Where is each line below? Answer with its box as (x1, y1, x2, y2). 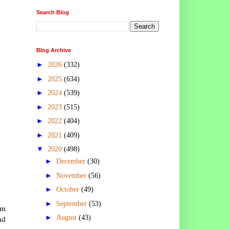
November (56, 171, 88, 179)
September (56, 199, 89, 208)
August (56, 214, 79, 222)
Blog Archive (36, 47, 71, 53)
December (56, 157, 87, 166)
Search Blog (36, 9, 69, 15)
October (56, 186, 81, 194)
